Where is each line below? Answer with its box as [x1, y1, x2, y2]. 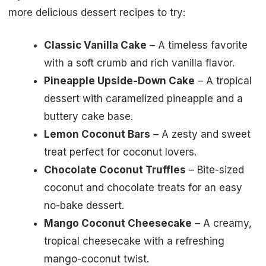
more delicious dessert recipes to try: [8, 6, 185, 18]
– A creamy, [192, 217, 252, 230]
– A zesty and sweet [150, 128, 251, 141]
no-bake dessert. [44, 199, 124, 212]
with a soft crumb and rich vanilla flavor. [44, 57, 235, 69]
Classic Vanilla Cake [44, 39, 147, 52]
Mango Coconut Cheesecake [44, 217, 192, 230]
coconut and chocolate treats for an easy [44, 182, 242, 194]
